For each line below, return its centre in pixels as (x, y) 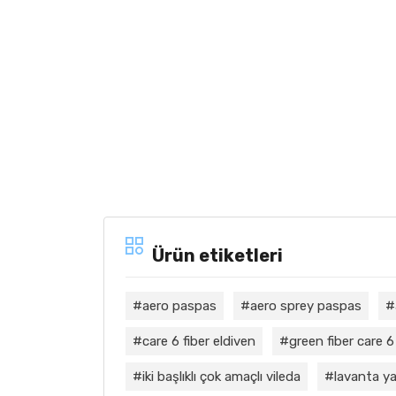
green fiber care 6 (342, 341)
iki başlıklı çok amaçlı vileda (221, 376)
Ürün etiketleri (217, 255)
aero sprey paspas (306, 305)
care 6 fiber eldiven (199, 341)
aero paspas (179, 305)
